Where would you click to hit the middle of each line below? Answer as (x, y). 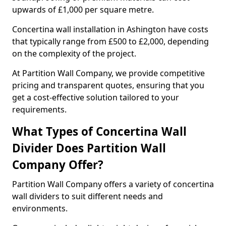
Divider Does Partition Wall (89, 148)
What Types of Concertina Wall (99, 131)
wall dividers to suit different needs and (88, 196)
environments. (41, 208)
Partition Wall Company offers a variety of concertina (113, 184)
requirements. (39, 109)
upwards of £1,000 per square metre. (84, 10)
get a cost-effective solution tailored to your (96, 97)
